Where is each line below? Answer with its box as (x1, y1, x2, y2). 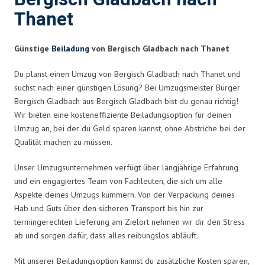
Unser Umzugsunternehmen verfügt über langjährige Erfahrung (14, 161, 238, 173)
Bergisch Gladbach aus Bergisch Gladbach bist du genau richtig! (14, 95, 238, 106)
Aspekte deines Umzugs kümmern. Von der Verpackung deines (14, 189, 235, 200)
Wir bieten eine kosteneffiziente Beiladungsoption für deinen (14, 109, 231, 120)
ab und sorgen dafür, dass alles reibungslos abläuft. (14, 230, 198, 241)
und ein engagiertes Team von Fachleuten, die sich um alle (14, 175, 222, 186)
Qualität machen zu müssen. (14, 136, 112, 147)
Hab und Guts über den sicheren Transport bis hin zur (14, 202, 203, 214)
